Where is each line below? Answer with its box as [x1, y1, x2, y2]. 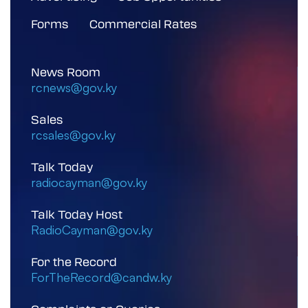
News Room [31, 63, 100, 80]
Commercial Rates [89, 15, 197, 32]
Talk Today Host [31, 206, 122, 222]
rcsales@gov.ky [31, 126, 115, 142]
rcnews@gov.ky [31, 79, 117, 95]
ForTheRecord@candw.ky [31, 269, 172, 285]
